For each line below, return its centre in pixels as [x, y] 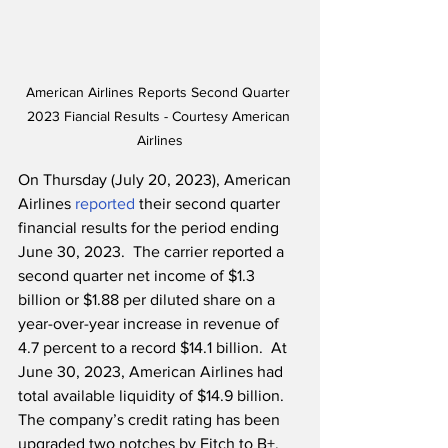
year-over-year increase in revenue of [150, 324]
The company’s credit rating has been [151, 420]
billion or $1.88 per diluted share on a [148, 300]
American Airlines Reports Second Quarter [160, 92]
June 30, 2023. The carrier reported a [153, 252]
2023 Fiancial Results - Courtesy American [160, 116]
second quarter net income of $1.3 [138, 276]
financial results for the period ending [150, 228]
